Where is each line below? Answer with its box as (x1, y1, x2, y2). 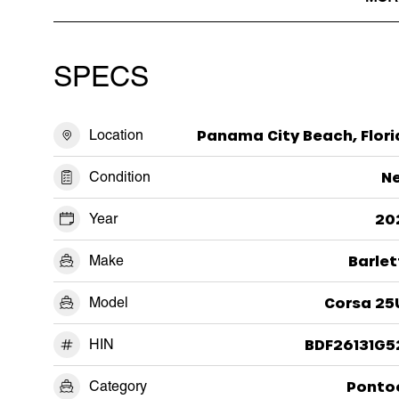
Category (89, 377, 147, 395)
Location (89, 126, 143, 143)
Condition (89, 167, 151, 185)
